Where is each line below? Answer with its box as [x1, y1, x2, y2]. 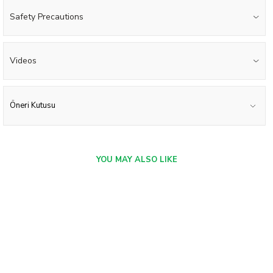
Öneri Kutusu [10, 100, 55, 111]
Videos [10, 55, 37, 66]
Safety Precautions [10, 11, 83, 23]
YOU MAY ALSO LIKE [96, 154, 177, 165]
